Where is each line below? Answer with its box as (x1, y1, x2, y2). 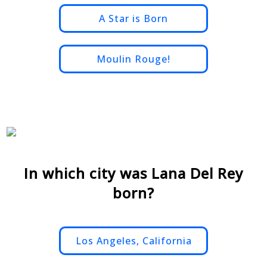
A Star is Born (99, 12, 168, 26)
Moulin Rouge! (97, 52, 170, 66)
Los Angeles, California (75, 234, 192, 248)
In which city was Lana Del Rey (24, 163, 243, 184)
